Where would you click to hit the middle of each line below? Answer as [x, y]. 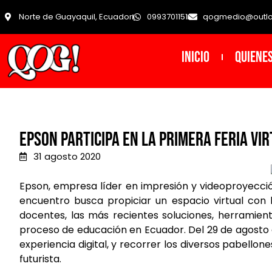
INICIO [195, 57]
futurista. [40, 259]
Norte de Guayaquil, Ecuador [75, 17]
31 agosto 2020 [67, 157]
